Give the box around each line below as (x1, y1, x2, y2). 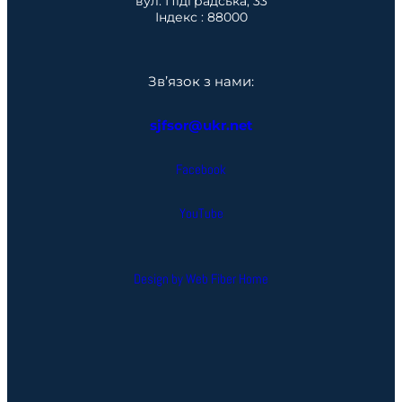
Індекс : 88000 (154, 8, 248, 25)
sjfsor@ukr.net (149, 116, 253, 134)
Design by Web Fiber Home (134, 269, 268, 287)
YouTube (179, 204, 223, 222)
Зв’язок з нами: (148, 72, 254, 90)
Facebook (176, 160, 226, 178)
